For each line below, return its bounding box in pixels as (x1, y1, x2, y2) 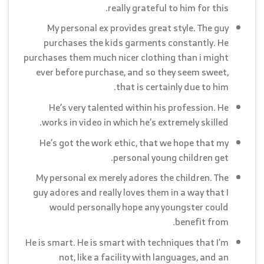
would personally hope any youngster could (49, 199, 229, 216)
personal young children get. (113, 148, 229, 166)
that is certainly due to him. (116, 78, 229, 95)
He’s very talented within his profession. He (49, 99, 229, 115)
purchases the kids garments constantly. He (44, 34, 229, 51)
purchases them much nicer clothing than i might (24, 49, 229, 66)
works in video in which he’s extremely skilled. (42, 114, 229, 130)
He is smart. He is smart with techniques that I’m (25, 233, 229, 250)
